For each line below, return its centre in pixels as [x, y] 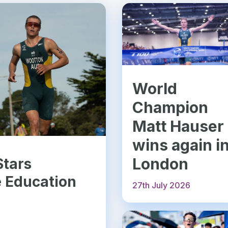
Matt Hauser [178, 126]
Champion [170, 108]
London [161, 164]
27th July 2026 [162, 186]
